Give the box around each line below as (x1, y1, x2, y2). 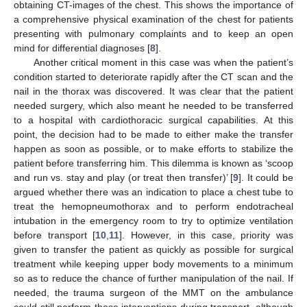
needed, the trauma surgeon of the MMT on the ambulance (14, 287, 293, 299)
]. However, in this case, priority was (119, 230, 293, 241)
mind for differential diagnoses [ (14, 42, 150, 54)
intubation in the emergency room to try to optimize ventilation (14, 215, 293, 227)
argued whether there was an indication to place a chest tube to (14, 186, 293, 198)
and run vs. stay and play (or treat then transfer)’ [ (14, 172, 234, 184)
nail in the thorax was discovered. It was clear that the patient (14, 86, 293, 97)
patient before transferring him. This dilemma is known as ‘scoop (14, 158, 293, 169)
